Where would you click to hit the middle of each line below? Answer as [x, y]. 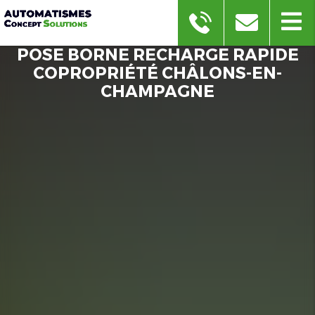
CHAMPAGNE [157, 90]
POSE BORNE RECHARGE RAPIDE [157, 54]
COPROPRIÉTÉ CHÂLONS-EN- [157, 72]
